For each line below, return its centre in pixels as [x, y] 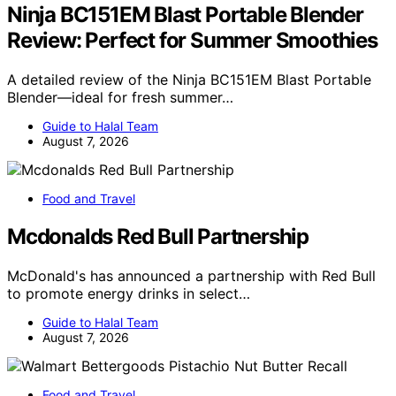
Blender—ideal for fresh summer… [120, 97]
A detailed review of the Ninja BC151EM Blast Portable [189, 80]
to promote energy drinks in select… [129, 293]
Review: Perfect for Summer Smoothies [192, 41]
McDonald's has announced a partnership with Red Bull [191, 275]
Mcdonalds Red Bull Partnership [158, 236]
